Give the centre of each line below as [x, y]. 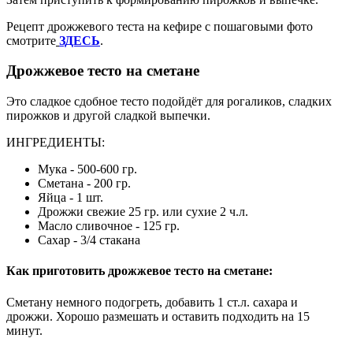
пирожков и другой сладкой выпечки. [108, 116]
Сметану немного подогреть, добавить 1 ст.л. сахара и [152, 302]
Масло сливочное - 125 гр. [109, 226]
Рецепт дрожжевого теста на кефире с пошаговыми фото [160, 26]
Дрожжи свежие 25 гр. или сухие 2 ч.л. [143, 212]
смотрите [31, 40]
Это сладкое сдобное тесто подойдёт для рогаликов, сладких [169, 102]
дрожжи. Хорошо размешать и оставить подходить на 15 [158, 316]
